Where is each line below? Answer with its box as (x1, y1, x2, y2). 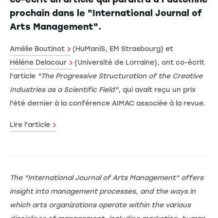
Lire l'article (10, 120, 50, 129)
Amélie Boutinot (10, 44, 65, 53)
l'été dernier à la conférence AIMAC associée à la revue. (10, 99, 205, 108)
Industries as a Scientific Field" (10, 85, 118, 94)
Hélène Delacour (10, 58, 67, 67)
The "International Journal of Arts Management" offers (10, 173, 203, 182)
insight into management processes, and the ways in (10, 187, 196, 196)
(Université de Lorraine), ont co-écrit (73, 58, 205, 67)
